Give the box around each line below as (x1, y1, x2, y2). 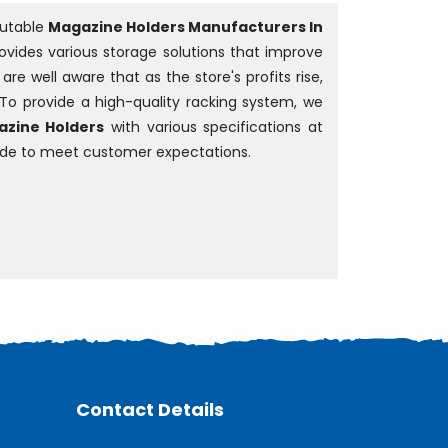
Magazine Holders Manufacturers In (44, 17, 324, 37)
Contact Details (76, 396, 224, 422)
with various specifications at (104, 117, 324, 137)
